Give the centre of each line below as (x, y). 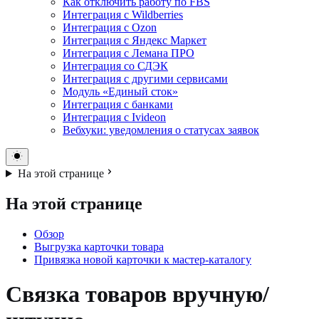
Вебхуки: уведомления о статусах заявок (161, 130)
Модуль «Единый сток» (120, 91)
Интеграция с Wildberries (123, 14)
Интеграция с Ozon (110, 27)
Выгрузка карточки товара (99, 246)
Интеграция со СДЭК (115, 66)
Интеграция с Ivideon (114, 117)
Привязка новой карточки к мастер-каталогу (143, 259)
